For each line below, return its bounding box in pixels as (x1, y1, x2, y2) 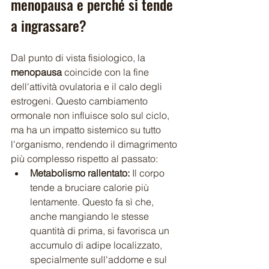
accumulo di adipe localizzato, (30, 238, 165, 251)
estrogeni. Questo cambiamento (11, 94, 150, 107)
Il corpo (130, 166, 167, 179)
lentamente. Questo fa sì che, (30, 195, 156, 208)
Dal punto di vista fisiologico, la (11, 51, 148, 64)
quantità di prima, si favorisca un (30, 224, 172, 237)
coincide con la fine (62, 65, 151, 78)
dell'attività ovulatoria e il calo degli (11, 80, 165, 92)
